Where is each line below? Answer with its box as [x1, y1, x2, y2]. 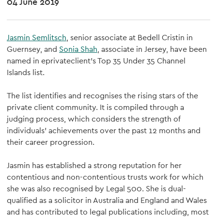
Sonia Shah [59, 44, 97, 54]
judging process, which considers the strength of [7, 114, 181, 124]
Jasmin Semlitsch [7, 32, 66, 43]
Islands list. [7, 67, 45, 77]
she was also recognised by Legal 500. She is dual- [7, 184, 186, 194]
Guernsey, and [7, 44, 59, 54]
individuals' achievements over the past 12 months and [7, 125, 201, 136]
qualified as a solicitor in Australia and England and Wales [7, 195, 207, 205]
